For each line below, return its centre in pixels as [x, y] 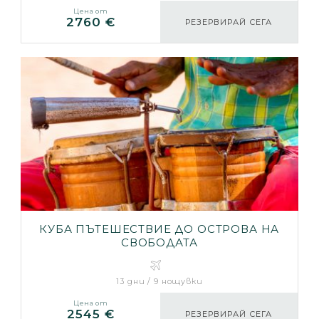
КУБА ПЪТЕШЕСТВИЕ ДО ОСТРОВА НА [159, 229]
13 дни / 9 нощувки [159, 281]
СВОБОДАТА [159, 242]
